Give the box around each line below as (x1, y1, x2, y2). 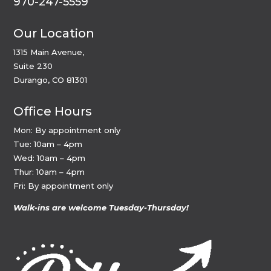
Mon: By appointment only (13, 125, 121, 135)
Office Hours (13, 103, 93, 119)
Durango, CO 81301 (13, 74, 88, 85)
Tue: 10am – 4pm (13, 139, 83, 149)
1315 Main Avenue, (13, 47, 85, 57)
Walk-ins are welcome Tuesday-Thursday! (13, 202, 189, 212)
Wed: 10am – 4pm (13, 152, 86, 163)
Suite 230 (13, 60, 53, 71)
